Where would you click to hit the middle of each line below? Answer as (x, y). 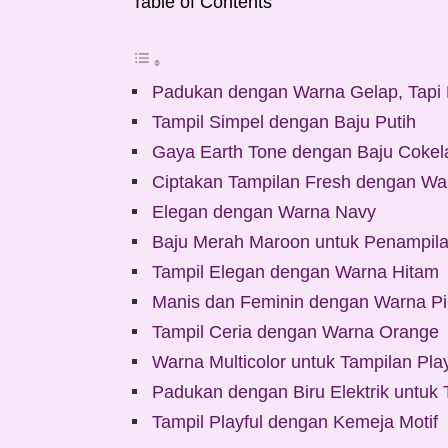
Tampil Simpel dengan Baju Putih (284, 122)
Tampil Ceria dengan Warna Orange (295, 332)
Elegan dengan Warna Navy (264, 212)
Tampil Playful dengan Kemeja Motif (295, 422)
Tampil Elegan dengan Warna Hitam (295, 272)
